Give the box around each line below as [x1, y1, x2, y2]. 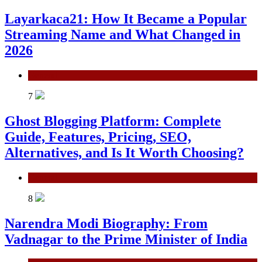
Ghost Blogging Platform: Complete [5, 113, 221, 129]
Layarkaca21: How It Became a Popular [5, 11, 247, 26]
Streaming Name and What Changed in [5, 26, 240, 42]
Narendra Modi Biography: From [5, 215, 208, 231]
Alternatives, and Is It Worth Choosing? [5, 144, 244, 160]
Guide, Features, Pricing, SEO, [5, 129, 191, 144]
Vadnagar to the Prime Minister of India [5, 231, 247, 247]
